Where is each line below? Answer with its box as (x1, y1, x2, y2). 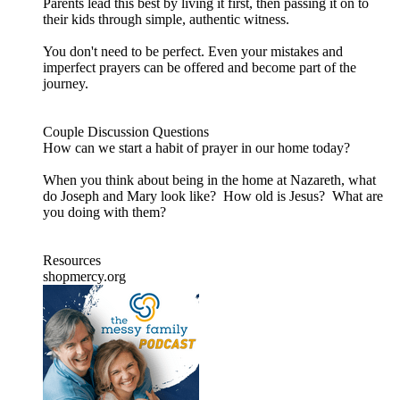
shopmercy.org (43, 269, 126, 285)
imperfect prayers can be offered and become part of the (43, 60, 356, 76)
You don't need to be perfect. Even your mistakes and (43, 44, 343, 60)
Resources (43, 253, 101, 269)
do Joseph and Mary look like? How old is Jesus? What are (43, 188, 383, 204)
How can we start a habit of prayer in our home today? (43, 140, 354, 156)
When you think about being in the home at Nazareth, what (43, 172, 376, 188)
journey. (43, 76, 88, 92)
